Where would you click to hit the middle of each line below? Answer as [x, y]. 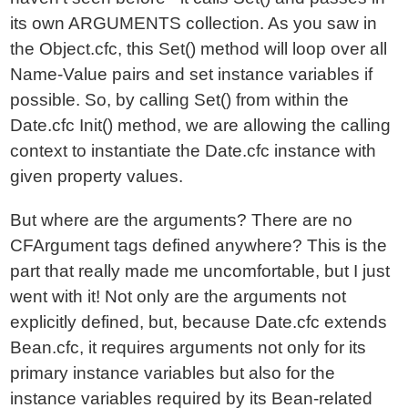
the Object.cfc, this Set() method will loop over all [199, 49]
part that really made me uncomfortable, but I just [200, 271]
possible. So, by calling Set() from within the [180, 100]
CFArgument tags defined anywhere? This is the [199, 245]
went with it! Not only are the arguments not [178, 296]
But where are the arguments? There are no [182, 220]
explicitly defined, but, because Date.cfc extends [199, 322]
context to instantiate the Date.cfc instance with [194, 151]
